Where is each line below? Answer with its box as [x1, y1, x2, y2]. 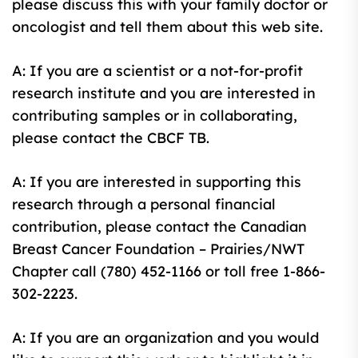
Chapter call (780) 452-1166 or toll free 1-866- [12, 261, 325, 280]
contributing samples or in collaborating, [12, 105, 297, 125]
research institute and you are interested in [12, 83, 316, 102]
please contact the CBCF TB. [12, 128, 209, 147]
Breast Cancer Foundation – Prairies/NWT [12, 239, 304, 258]
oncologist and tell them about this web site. [12, 17, 323, 36]
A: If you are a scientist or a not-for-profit [12, 61, 303, 80]
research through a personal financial [12, 194, 276, 213]
